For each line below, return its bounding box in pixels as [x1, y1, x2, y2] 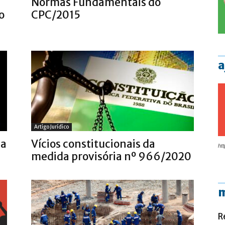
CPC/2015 [31, 8, 80, 22]
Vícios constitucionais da [31, 137, 155, 151]
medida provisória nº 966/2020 [31, 150, 191, 163]
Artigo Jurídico [34, 124, 69, 130]
